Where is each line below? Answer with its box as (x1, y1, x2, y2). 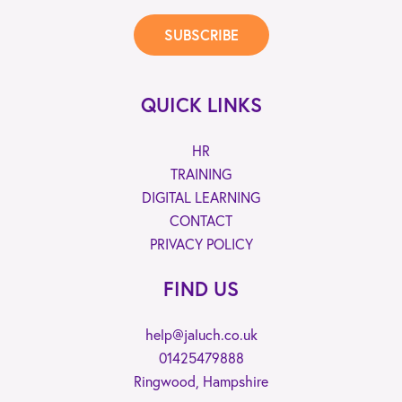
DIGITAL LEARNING (142, 188, 260, 206)
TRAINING (170, 164, 232, 183)
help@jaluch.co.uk (144, 325, 258, 344)
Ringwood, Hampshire (134, 371, 268, 390)
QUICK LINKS (140, 91, 262, 118)
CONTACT (170, 211, 232, 230)
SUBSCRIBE (163, 24, 239, 44)
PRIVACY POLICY (149, 234, 253, 253)
